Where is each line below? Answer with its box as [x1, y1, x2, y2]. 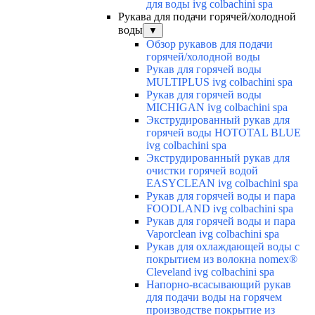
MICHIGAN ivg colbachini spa [146, 101, 288, 114]
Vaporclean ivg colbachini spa [146, 228, 279, 240]
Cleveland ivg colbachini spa [146, 266, 274, 278]
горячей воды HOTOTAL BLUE [146, 127, 301, 139]
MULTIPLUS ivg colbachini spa [146, 76, 292, 89]
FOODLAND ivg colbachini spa [146, 202, 293, 215]
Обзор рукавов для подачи [146, 38, 273, 51]
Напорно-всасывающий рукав [146, 278, 291, 291]
